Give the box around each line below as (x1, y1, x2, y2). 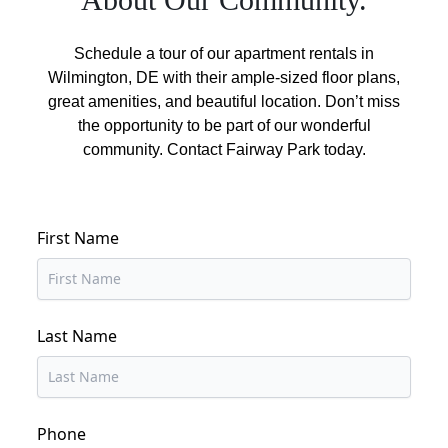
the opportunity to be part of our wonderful (77, 117, 371, 134)
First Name (37, 227, 120, 249)
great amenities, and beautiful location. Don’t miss (48, 93, 400, 110)
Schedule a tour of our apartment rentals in (74, 45, 374, 62)
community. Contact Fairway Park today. (82, 141, 366, 158)
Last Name (37, 325, 118, 347)
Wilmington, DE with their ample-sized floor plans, (48, 69, 400, 86)
